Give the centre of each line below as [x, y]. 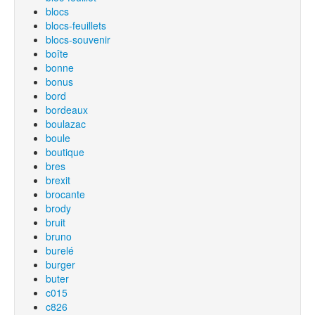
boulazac [66, 124]
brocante [65, 194]
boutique [65, 152]
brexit [58, 180]
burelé [60, 250]
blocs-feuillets [76, 25]
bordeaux [67, 110]
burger [60, 264]
